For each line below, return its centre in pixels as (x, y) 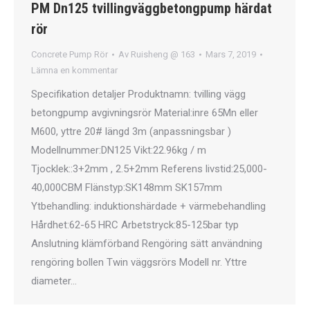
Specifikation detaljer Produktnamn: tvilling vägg (138, 94)
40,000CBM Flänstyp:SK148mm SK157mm (127, 188)
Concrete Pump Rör (70, 54)
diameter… (54, 281)
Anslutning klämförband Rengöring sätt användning (147, 244)
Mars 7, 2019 (231, 54)
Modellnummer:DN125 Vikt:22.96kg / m (119, 150)
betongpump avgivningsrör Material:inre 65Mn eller (145, 113)
